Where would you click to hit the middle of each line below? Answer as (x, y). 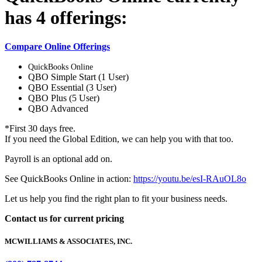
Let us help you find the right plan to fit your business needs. (116, 198)
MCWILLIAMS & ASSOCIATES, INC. (68, 242)
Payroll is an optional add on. (58, 158)
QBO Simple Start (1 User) (78, 77)
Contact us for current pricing (64, 218)
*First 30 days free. (40, 128)
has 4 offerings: (66, 18)
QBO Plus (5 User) (64, 98)
